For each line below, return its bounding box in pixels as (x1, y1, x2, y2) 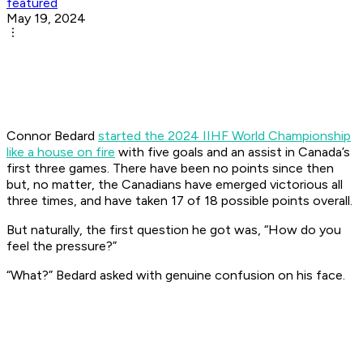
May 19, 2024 (6, 11, 86, 27)
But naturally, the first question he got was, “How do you (6, 222, 341, 238)
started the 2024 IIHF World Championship (98, 128, 351, 144)
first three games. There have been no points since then (6, 160, 334, 177)
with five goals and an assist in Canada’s (115, 144, 350, 160)
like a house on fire (6, 144, 115, 160)
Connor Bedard (6, 128, 98, 144)
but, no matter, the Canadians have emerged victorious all (6, 177, 343, 193)
